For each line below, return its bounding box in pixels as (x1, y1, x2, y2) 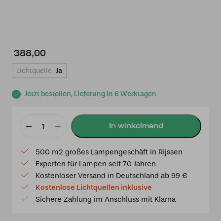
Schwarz (20, 174, 51, 184)
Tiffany (20, 126, 44, 136)
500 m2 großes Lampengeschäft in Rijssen (36, 147, 183, 156)
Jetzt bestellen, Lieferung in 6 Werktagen (25, 90, 156, 98)
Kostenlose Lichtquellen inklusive (36, 183, 152, 192)
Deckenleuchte (20, 138, 75, 148)
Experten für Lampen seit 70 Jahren (36, 159, 156, 168)
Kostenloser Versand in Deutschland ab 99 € (36, 171, 187, 180)
